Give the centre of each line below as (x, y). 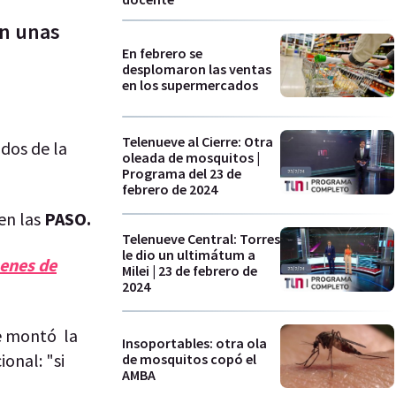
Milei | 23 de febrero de (190, 270)
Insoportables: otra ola (194, 343)
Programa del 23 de (182, 174)
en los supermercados (190, 84)
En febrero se (162, 53)
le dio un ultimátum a (189, 254)
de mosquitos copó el (189, 359)
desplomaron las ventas (197, 69)
